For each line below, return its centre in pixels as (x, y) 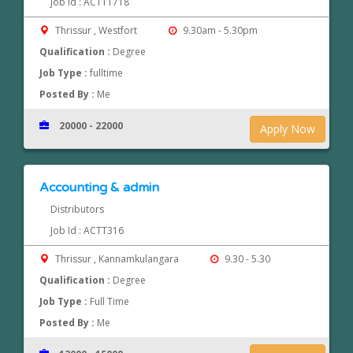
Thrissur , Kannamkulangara (117, 259)
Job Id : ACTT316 (87, 231)
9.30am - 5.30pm (219, 31)
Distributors (77, 210)
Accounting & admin (100, 188)
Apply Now (288, 129)
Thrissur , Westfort (97, 31)
